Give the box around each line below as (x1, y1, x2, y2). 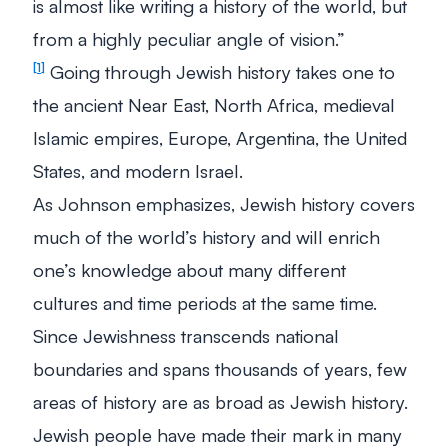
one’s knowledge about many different (33, 257, 346, 281)
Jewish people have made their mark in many (33, 422, 402, 446)
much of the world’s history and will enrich (33, 224, 380, 248)
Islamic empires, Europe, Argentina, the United (33, 125, 407, 149)
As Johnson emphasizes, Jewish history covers (33, 191, 415, 215)
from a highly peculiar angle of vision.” (33, 26, 345, 50)
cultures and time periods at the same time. (33, 290, 377, 314)
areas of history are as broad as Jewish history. (33, 389, 408, 413)
